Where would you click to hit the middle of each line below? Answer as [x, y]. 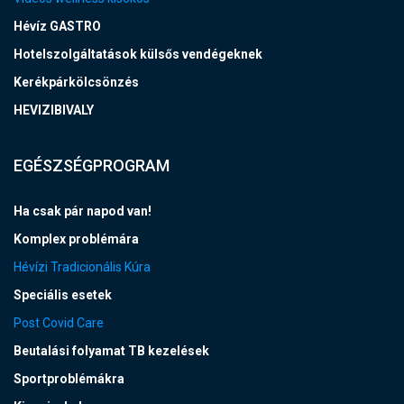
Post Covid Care [59, 323]
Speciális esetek [63, 295]
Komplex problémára [76, 239]
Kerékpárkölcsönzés [76, 83]
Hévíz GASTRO [57, 27]
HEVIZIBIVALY [54, 110]
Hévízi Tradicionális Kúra [82, 267]
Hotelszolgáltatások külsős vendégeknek [138, 55]
